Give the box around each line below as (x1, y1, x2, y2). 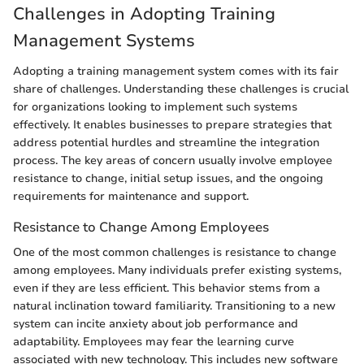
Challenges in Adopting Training (13, 2, 275, 25)
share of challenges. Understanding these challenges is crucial (13, 81, 349, 97)
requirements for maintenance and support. (13, 188, 249, 205)
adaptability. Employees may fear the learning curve (13, 334, 294, 350)
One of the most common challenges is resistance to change (13, 245, 336, 261)
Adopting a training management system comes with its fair (13, 63, 339, 80)
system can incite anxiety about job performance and (13, 316, 298, 332)
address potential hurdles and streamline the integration (13, 135, 319, 151)
